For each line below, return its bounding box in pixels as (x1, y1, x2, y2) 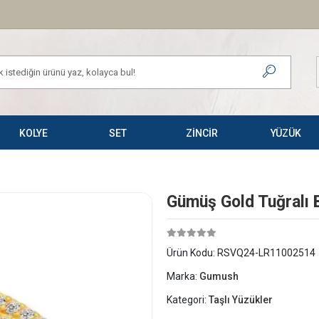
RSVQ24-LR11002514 (217, 247, 315, 258)
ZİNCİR (185, 127, 218, 139)
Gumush (199, 271, 239, 282)
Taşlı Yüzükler (209, 294, 273, 305)
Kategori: (167, 294, 209, 305)
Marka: (167, 271, 199, 282)
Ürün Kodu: (167, 247, 217, 258)
